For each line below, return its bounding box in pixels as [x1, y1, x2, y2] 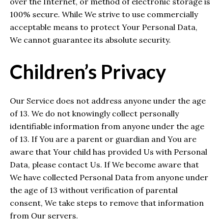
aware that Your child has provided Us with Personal [10, 146, 207, 157]
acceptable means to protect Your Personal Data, [10, 22, 197, 32]
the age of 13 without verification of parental [10, 185, 178, 195]
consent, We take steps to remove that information [10, 197, 204, 208]
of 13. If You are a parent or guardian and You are [10, 134, 196, 144]
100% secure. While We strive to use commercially [10, 9, 198, 20]
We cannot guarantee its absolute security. [10, 35, 171, 45]
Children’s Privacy [10, 59, 166, 83]
